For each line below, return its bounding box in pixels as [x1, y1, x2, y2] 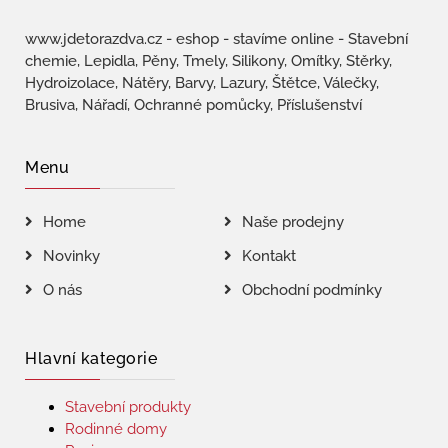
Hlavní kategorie [25, 349, 157, 368]
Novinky [43, 247, 100, 265]
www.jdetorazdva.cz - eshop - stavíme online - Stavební [25, 30, 408, 48]
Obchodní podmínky [242, 281, 382, 299]
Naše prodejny [242, 213, 344, 231]
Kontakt [242, 247, 296, 265]
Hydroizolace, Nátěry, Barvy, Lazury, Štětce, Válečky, [25, 74, 379, 92]
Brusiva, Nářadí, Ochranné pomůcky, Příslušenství [25, 96, 362, 114]
